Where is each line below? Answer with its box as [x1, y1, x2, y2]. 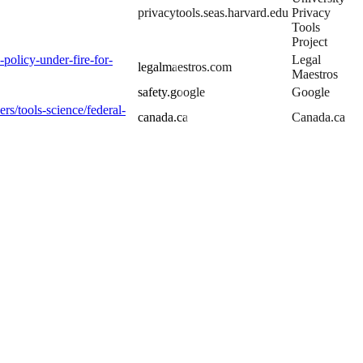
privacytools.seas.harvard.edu [138, 6, 288, 19]
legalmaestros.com [138, 60, 232, 74]
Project [292, 35, 327, 49]
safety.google [138, 85, 205, 99]
